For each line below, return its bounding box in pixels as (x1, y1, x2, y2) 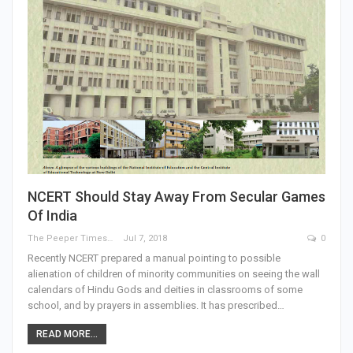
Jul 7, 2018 (123, 233, 167, 244)
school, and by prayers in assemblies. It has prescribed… (28, 299, 284, 312)
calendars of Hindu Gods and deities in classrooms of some (28, 284, 303, 296)
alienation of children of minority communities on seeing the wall (28, 268, 320, 281)
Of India (28, 207, 77, 225)
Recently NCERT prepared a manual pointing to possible (28, 252, 281, 265)
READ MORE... (36, 329, 98, 340)
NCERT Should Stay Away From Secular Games (28, 188, 325, 206)
